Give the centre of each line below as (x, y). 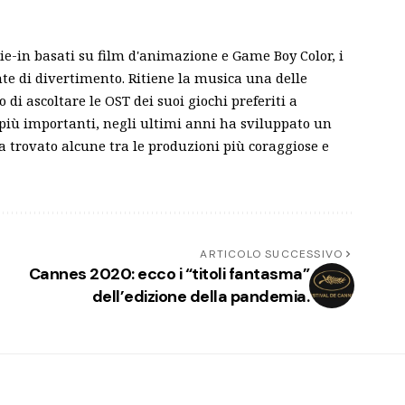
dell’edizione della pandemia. (201, 296)
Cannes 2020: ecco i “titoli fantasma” (169, 273)
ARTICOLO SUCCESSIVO (272, 254)
